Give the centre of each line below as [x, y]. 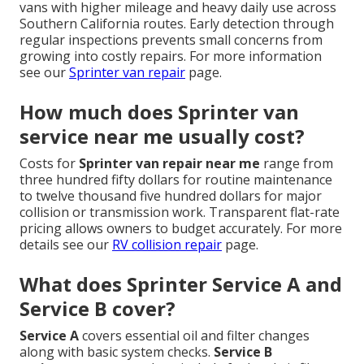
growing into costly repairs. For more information [171, 56]
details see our [66, 245]
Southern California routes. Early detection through [177, 24]
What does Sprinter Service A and [181, 284]
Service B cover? [97, 309]
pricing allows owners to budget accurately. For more [181, 229]
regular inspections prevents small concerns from [171, 40]
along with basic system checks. [117, 352]
